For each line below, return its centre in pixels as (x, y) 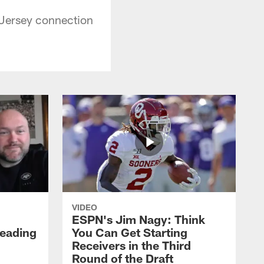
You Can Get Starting (130, 232)
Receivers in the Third (131, 245)
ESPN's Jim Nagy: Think (138, 219)
